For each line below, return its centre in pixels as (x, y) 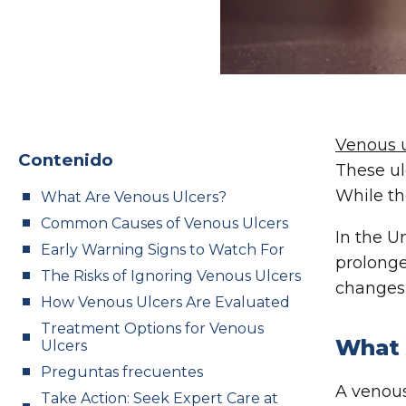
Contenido (66, 159)
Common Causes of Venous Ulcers (164, 223)
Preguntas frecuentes (124, 372)
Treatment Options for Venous (152, 328)
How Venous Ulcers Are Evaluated (165, 302)
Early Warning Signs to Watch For (163, 249)
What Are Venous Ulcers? (134, 197)
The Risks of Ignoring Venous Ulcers (171, 275)
